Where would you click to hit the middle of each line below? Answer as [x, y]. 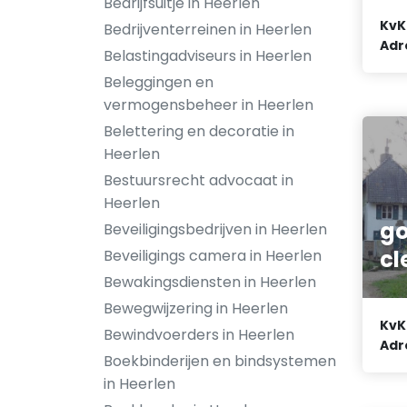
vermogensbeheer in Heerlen [208, 105]
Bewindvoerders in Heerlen [199, 335]
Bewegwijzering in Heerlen [196, 308]
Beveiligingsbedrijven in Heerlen [215, 229]
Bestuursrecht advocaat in [199, 180]
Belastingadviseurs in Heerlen [208, 56]
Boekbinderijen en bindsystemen [220, 361]
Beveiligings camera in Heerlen [213, 256]
